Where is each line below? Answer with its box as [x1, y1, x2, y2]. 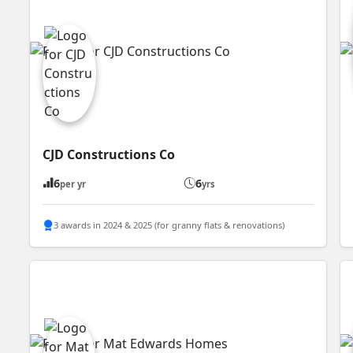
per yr [60, 177, 87, 190]
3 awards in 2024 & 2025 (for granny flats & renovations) [54, 219, 285, 232]
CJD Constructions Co [43, 145, 176, 163]
